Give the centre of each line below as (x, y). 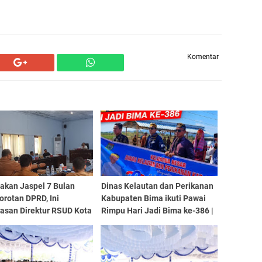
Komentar (203, 57)
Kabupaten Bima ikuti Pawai (153, 198)
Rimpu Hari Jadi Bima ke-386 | (157, 211)
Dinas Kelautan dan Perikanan (157, 186)
